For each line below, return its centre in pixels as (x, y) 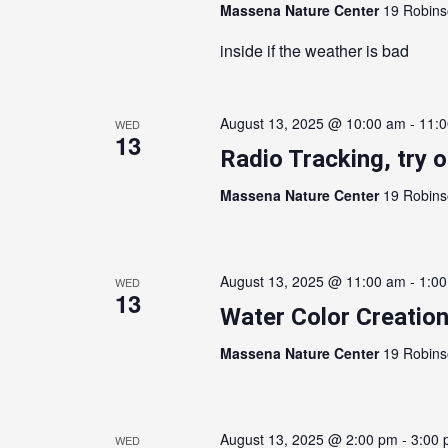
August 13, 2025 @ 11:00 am (312, 281)
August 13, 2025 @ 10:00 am (312, 123)
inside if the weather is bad (314, 50)
